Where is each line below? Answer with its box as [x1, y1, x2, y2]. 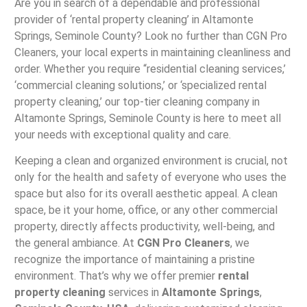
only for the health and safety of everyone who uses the [14, 171, 286, 184]
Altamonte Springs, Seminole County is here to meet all [14, 112, 281, 125]
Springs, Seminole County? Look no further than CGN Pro [14, 29, 287, 42]
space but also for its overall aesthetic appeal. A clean [14, 187, 278, 201]
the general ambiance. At [14, 236, 137, 250]
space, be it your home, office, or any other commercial [14, 204, 278, 217]
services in [105, 286, 162, 299]
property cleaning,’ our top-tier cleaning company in [14, 95, 260, 108]
